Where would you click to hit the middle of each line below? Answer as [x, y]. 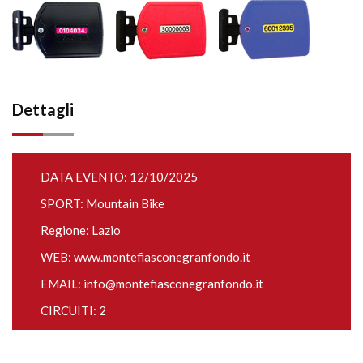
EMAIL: [62, 284]
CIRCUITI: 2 [73, 310]
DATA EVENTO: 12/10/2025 [119, 177]
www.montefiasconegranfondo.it [162, 257]
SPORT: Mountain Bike [102, 203]
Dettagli [43, 109]
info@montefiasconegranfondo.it [173, 284]
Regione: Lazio [81, 230]
